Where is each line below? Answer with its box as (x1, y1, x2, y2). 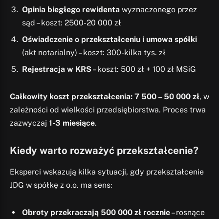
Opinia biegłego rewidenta (22, 5, 120, 15)
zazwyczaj (10, 118, 49, 128)
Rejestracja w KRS (22, 65, 91, 74)
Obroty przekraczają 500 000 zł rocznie (22, 207, 170, 217)
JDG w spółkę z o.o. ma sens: (10, 180, 112, 190)
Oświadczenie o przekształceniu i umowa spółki (22, 35, 197, 44)
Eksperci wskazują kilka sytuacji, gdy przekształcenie (10, 167, 204, 177)
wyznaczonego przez (120, 5, 197, 15)
